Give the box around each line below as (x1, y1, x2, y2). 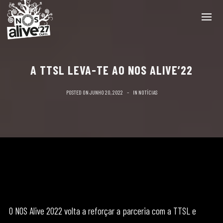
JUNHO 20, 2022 (89, 89, 123, 96)
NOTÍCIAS (138, 89, 157, 96)
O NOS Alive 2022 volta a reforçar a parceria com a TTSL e (8, 205, 196, 217)
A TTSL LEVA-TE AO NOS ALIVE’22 (30, 63, 193, 77)
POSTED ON (66, 89, 90, 96)
